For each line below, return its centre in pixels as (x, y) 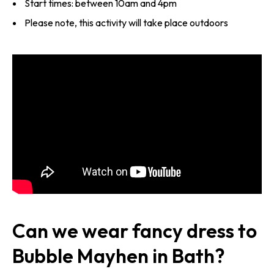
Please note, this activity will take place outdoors (126, 22)
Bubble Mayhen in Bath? (119, 255)
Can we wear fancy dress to (135, 230)
